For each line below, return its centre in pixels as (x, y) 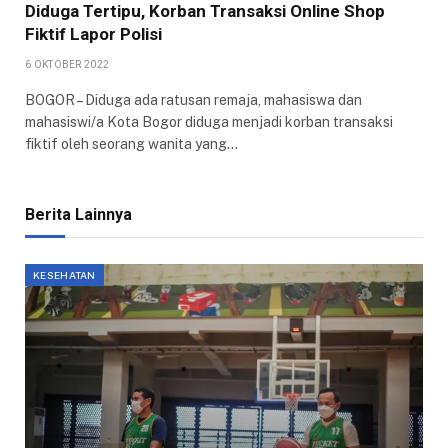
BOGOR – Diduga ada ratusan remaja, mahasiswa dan (193, 100)
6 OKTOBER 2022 (67, 65)
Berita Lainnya (78, 215)
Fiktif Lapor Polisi (93, 34)
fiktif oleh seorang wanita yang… (131, 144)
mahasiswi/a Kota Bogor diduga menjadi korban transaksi (209, 122)
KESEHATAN (64, 275)
